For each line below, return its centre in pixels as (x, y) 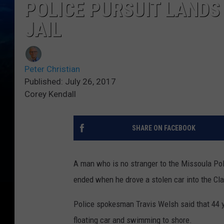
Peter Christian (52, 69)
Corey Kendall (50, 94)
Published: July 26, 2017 (70, 82)
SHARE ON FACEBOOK (163, 128)
